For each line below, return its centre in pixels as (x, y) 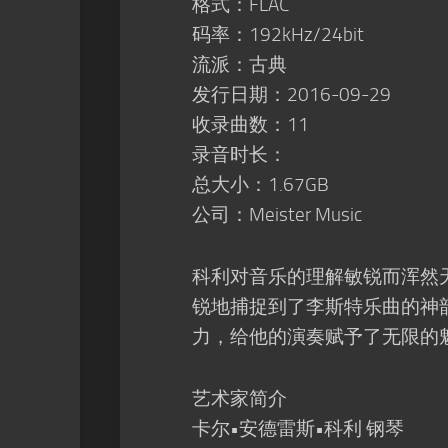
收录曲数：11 (250, 124)
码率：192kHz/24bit (278, 34)
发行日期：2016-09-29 (291, 94)
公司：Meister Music (277, 214)
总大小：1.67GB (260, 184)
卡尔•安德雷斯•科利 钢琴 (298, 428)
